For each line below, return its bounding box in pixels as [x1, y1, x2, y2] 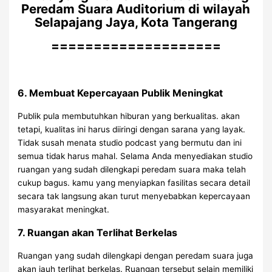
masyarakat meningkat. [18, 205, 110, 215]
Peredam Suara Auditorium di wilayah [21, 1, 251, 17]
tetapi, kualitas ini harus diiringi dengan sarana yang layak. [18, 124, 246, 135]
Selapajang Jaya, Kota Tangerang [35, 15, 237, 30]
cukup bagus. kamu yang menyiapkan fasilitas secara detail [18, 178, 251, 188]
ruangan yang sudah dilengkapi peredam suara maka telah [18, 165, 246, 175]
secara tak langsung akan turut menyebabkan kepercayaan [18, 191, 251, 202]
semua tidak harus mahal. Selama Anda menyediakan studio [18, 151, 253, 161]
